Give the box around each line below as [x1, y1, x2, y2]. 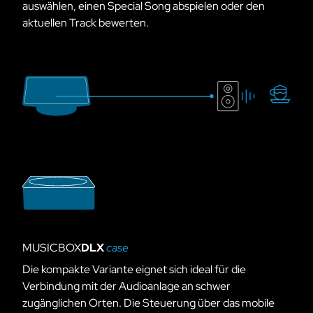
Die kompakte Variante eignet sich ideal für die [22, 261, 246, 277]
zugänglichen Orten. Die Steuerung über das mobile [22, 295, 275, 310]
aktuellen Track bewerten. [22, 15, 149, 30]
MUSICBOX [22, 240, 81, 255]
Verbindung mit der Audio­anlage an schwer [22, 278, 231, 293]
